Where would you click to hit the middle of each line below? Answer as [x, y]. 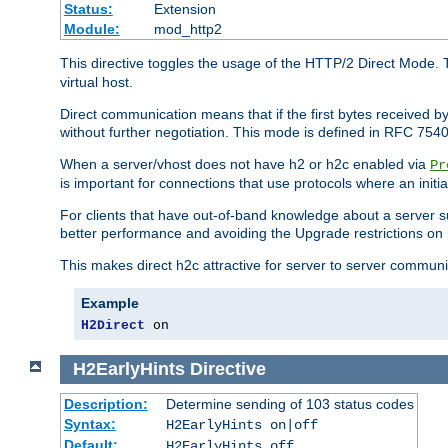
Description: [105, 403]
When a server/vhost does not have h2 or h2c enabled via [245, 164]
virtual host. [96, 82]
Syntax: [89, 423]
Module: [91, 29]
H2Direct [113, 326]
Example [110, 303]
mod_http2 [187, 29]
